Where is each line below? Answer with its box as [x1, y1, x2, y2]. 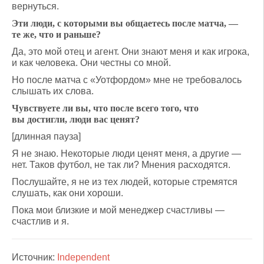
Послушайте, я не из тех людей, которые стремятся [12, 177, 237, 187]
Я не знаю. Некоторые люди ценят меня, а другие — [12, 148, 241, 159]
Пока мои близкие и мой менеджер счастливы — [12, 205, 225, 215]
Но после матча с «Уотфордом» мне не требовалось [12, 75, 242, 85]
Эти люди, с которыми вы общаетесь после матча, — [12, 18, 238, 28]
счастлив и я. [12, 216, 69, 226]
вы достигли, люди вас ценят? [12, 114, 140, 124]
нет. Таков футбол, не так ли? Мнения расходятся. [12, 160, 230, 170]
